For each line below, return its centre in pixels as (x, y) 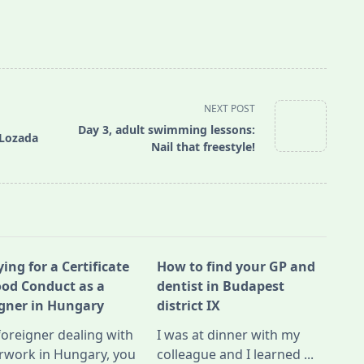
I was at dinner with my (229, 335)
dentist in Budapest (221, 286)
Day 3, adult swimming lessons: (167, 129)
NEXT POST (230, 108)
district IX (189, 306)
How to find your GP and (236, 267)
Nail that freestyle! (204, 146)
